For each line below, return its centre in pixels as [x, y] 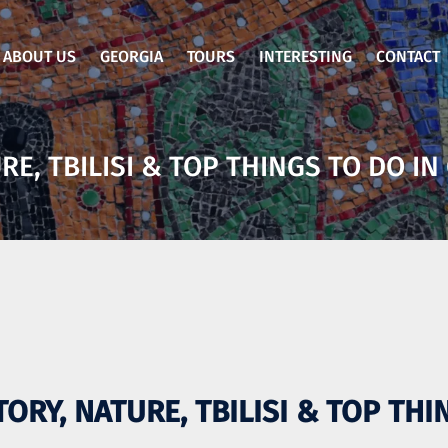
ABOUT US [40, 56]
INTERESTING [306, 56]
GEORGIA [132, 56]
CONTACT [408, 56]
